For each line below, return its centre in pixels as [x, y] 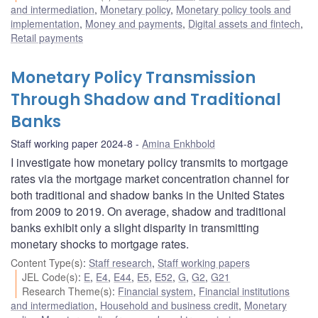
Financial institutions [245, 291]
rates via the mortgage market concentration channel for [150, 178]
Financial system [156, 291]
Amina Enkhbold [179, 143]
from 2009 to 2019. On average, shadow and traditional [148, 211]
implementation [45, 23]
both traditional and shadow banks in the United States [148, 194]
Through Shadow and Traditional [146, 99]
